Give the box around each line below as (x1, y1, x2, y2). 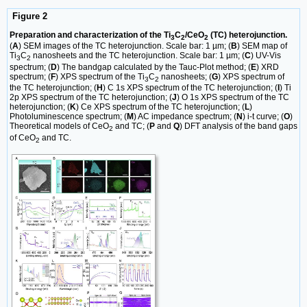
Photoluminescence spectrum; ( (10, 112, 127, 122)
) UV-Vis (251, 51, 281, 61)
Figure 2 (10, 11, 47, 22)
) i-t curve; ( (243, 112, 284, 122)
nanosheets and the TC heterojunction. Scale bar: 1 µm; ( (31, 51, 245, 61)
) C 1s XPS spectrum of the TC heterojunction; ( (103, 83, 278, 93)
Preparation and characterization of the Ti (10, 29, 171, 40)
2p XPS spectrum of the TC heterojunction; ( (10, 93, 172, 103)
